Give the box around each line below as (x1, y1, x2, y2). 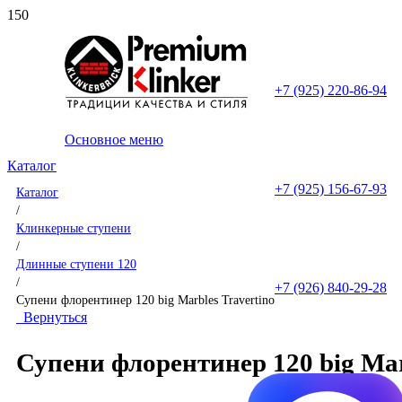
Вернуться (16, 310, 87, 325)
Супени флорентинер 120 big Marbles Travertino (16, 293, 275, 307)
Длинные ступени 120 (16, 257, 136, 271)
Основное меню (65, 132, 163, 147)
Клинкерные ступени (16, 221, 131, 235)
